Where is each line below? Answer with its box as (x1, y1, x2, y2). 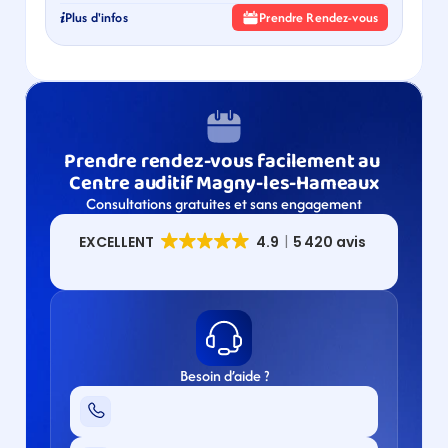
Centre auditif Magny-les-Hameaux (69, 167, 379, 199)
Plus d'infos (65, 8, 128, 27)
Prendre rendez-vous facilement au (64, 145, 380, 177)
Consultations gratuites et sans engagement (86, 193, 362, 214)
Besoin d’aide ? (179, 365, 269, 386)
